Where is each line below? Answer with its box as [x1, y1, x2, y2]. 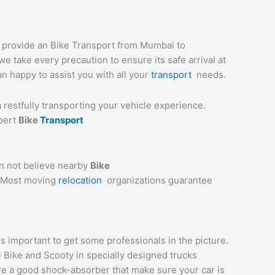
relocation [58, 174, 107, 186]
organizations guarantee [107, 174, 212, 186]
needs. [196, 68, 226, 80]
